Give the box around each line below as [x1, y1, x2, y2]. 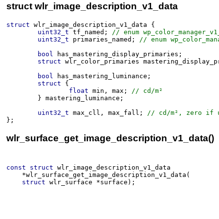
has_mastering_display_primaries [57, 50, 178, 58]
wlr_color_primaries [65, 58, 139, 66]
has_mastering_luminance [57, 72, 147, 80]
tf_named [73, 28, 104, 36]
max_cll [73, 109, 100, 117]
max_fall [108, 109, 139, 117]
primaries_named [73, 36, 131, 44]
